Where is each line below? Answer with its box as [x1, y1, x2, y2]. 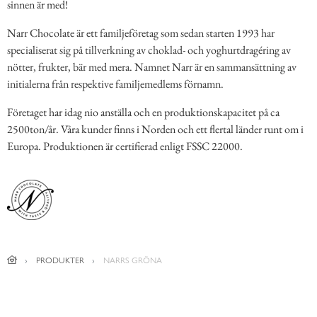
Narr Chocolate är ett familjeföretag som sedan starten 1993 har [7, 25, 275, 40]
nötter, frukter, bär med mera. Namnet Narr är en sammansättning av [7, 59, 296, 74]
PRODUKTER [35, 255, 84, 265]
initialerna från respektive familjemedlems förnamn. [7, 76, 224, 91]
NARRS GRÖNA [103, 255, 162, 265]
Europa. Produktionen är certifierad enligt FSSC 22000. [7, 138, 243, 154]
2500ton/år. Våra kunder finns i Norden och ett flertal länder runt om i [7, 121, 304, 137]
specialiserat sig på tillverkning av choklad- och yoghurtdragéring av [7, 42, 291, 57]
